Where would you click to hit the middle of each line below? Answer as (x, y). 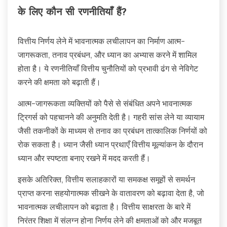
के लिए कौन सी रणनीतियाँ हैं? (72, 12)
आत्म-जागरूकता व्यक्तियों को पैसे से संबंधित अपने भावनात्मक (105, 104)
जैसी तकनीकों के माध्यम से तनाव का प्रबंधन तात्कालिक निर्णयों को (112, 131)
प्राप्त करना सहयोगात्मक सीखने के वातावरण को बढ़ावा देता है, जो (111, 193)
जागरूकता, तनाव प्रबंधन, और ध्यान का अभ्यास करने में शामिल (107, 55)
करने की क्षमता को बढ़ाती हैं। (59, 82)
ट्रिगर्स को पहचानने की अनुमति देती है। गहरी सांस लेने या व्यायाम (111, 117)
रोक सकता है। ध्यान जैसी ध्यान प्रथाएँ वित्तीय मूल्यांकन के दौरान (110, 145)
